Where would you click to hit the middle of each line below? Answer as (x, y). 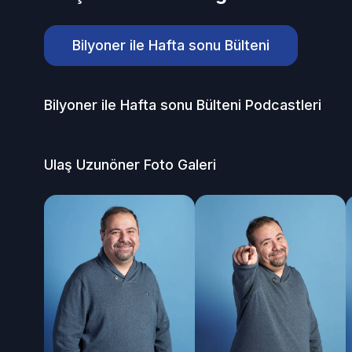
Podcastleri (281, 105)
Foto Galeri (178, 165)
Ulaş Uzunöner (92, 165)
